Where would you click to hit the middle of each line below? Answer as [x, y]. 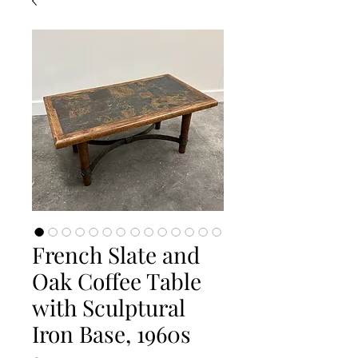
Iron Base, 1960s [111, 334]
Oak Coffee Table [117, 281]
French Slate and [116, 255]
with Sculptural [109, 308]
